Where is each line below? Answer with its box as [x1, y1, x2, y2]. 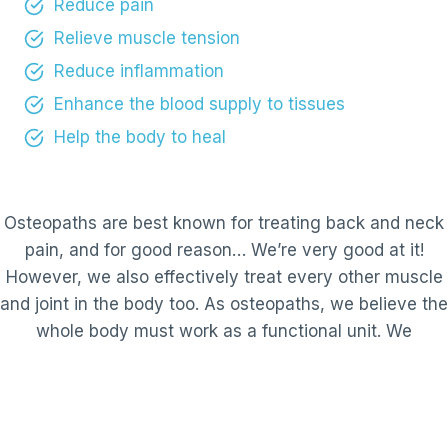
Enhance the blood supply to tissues [54, 94, 345, 115]
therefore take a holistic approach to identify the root [11, 347, 437, 368]
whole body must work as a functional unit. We [36, 320, 412, 341]
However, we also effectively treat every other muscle [5, 266, 443, 287]
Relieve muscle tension [54, 28, 240, 49]
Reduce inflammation [54, 61, 224, 82]
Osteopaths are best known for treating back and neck [4, 212, 444, 233]
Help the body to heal [54, 127, 226, 148]
